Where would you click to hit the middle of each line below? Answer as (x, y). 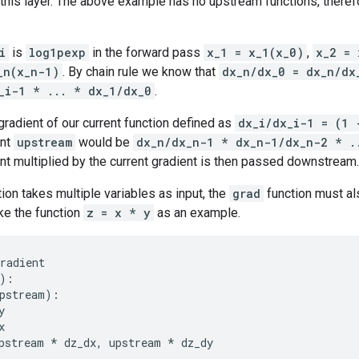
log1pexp (57, 52)
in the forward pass (146, 52)
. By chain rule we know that (141, 72)
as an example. (197, 213)
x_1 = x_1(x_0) (255, 52)
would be (104, 142)
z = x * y (119, 213)
